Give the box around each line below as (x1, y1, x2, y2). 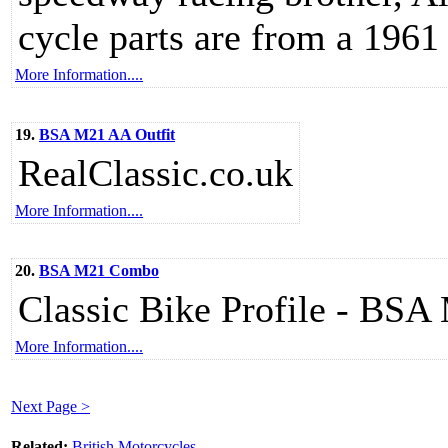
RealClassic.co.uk (18, 152, 293, 194)
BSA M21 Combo (39, 262, 159, 279)
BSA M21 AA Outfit (39, 126, 175, 143)
